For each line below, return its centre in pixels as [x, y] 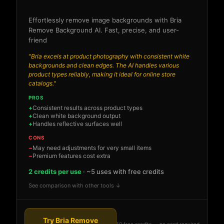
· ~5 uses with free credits [123, 172]
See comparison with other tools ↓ [75, 186]
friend [38, 40]
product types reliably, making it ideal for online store [102, 74]
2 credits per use [55, 172]
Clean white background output [76, 116]
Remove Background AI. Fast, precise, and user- [104, 30]
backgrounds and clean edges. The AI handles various [104, 65]
